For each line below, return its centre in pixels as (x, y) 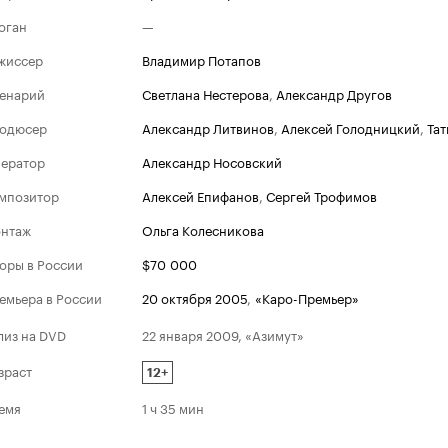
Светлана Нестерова (205, 93)
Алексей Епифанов (200, 195)
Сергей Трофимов (321, 195)
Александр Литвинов (208, 127)
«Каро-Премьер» (307, 297)
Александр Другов (334, 93)
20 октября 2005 (194, 297)
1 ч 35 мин (173, 406)
